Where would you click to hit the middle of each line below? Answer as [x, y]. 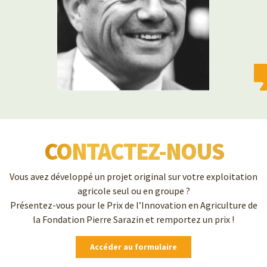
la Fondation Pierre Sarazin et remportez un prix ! [133, 219]
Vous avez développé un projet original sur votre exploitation [133, 176]
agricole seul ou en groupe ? [133, 191]
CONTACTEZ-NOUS [133, 151]
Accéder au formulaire [133, 247]
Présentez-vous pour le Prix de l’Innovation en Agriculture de [133, 205]
